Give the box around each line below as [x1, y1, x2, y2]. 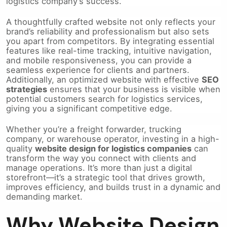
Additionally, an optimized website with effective [6, 74, 202, 85]
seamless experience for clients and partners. [6, 65, 190, 75]
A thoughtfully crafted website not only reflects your [6, 17, 215, 27]
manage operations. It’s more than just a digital [6, 163, 192, 173]
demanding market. [6, 192, 83, 202]
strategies [6, 84, 47, 95]
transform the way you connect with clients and [6, 153, 196, 164]
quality [6, 143, 35, 154]
